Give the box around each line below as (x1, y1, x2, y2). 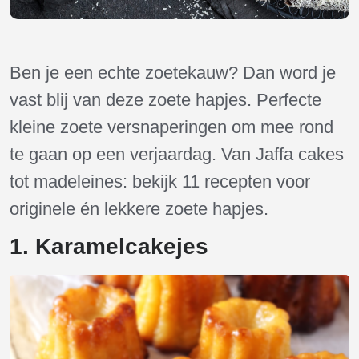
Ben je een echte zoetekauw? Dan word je (10, 63, 336, 83)
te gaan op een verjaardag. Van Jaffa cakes (10, 144, 344, 164)
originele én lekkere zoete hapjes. (10, 199, 268, 219)
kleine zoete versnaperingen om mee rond (10, 117, 333, 137)
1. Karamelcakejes (10, 234, 208, 259)
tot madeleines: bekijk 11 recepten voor (10, 171, 310, 192)
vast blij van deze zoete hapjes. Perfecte (10, 90, 321, 110)
